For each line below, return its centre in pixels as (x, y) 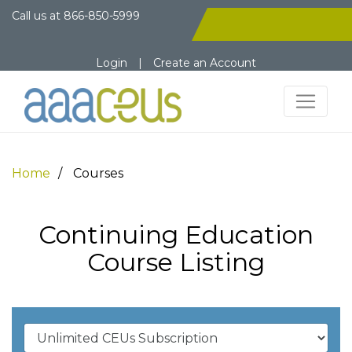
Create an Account (205, 63)
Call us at (38, 16)
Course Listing (176, 262)
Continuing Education (176, 235)
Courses (98, 173)
